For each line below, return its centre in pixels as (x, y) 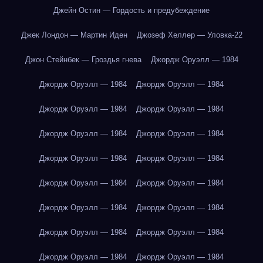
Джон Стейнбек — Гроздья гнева (83, 60)
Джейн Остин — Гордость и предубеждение (131, 10)
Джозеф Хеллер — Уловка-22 (189, 35)
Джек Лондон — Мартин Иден (74, 35)
